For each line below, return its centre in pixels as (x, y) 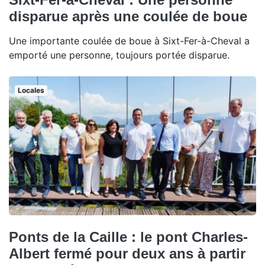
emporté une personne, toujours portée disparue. (119, 55)
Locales (31, 90)
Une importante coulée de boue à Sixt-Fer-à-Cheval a (129, 41)
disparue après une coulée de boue (128, 16)
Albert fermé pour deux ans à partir (127, 253)
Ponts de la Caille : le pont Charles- (128, 237)
